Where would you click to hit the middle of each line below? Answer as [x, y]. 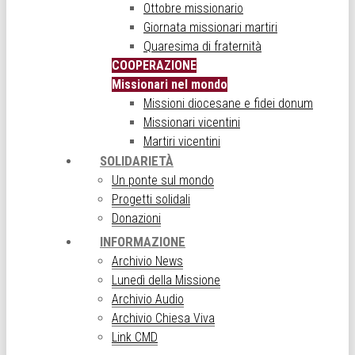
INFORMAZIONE [143, 242]
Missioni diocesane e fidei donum [228, 103]
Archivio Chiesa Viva [163, 318]
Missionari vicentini [192, 122]
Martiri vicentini [182, 141]
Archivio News [147, 261]
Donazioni [136, 218]
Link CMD [135, 337]
